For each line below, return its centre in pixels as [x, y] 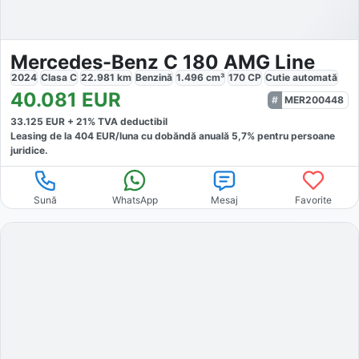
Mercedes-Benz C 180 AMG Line [163, 62]
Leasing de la [42, 135]
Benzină [154, 77]
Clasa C [59, 77]
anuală [215, 135]
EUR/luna [116, 135]
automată [315, 77]
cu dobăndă [167, 135]
